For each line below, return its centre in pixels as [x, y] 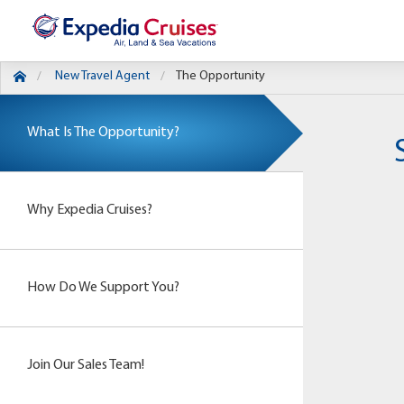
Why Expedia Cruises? [90, 210]
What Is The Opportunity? [103, 133]
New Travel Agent [102, 76]
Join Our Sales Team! [86, 365]
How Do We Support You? [103, 288]
